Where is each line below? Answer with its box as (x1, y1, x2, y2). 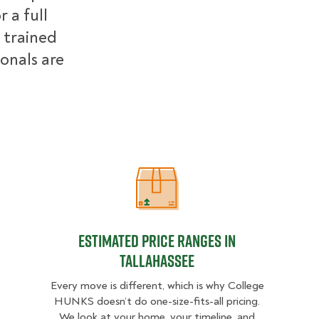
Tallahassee (120, 249, 195, 273)
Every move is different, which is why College (50, 278, 264, 293)
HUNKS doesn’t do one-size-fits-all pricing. (54, 294, 261, 308)
